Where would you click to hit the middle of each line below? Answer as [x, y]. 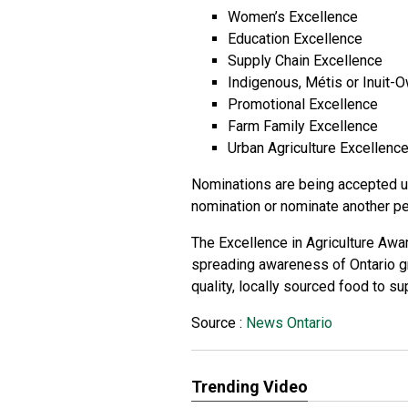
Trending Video [250, 387]
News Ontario [287, 323]
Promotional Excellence [303, 104]
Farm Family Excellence [303, 126]
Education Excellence [295, 39]
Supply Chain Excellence [305, 61]
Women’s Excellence [293, 17]
